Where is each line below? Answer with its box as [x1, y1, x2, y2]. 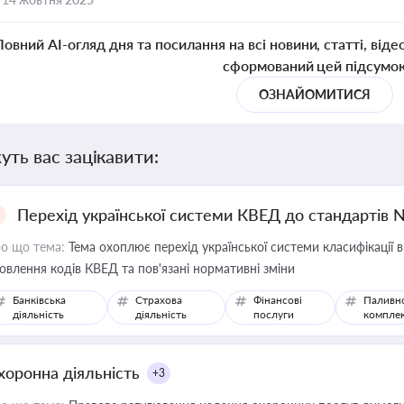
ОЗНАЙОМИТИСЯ [259, 87, 371, 102]
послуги [252, 308, 294, 321]
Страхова [135, 293, 183, 307]
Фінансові [252, 293, 302, 307]
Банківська [13, 293, 66, 307]
